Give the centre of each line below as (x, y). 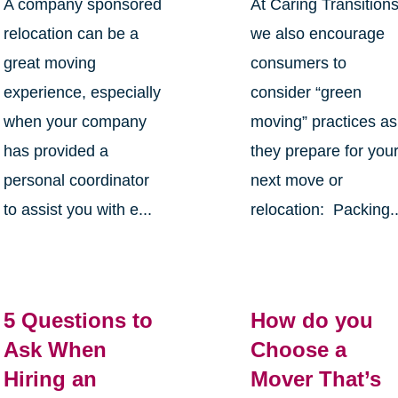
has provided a (56, 151)
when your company (75, 122)
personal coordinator (76, 181)
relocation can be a (71, 34)
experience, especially (82, 93)
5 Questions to (78, 321)
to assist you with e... (77, 210)
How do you (312, 321)
